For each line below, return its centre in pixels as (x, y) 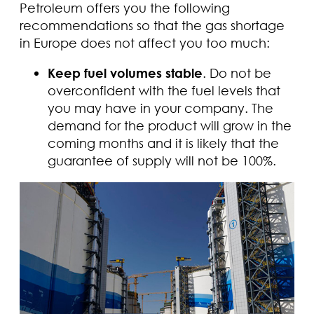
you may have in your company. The (161, 108)
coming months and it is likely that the (163, 143)
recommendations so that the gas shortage (152, 25)
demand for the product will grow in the (170, 125)
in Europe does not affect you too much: (145, 42)
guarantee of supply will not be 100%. (162, 160)
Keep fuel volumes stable (125, 73)
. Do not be (237, 73)
